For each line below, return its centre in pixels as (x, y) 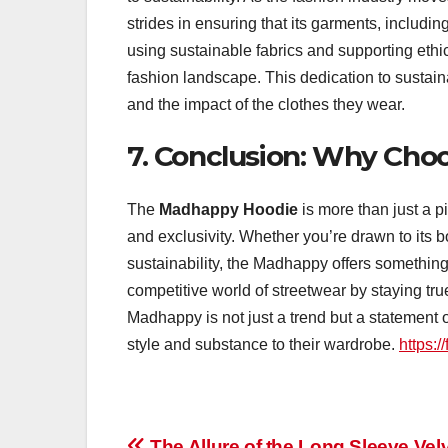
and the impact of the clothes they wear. (266, 104)
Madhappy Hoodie (228, 209)
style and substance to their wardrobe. (263, 344)
